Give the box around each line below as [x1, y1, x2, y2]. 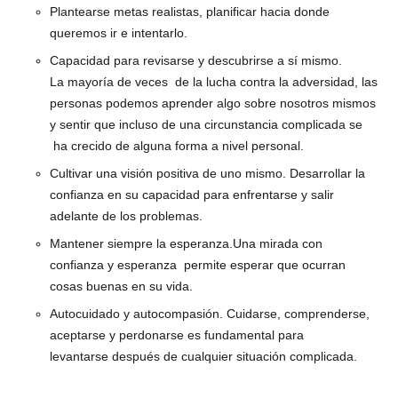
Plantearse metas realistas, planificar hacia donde [50, 4, 330, 19]
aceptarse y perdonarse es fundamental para [50, 327, 304, 342]
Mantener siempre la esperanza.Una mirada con [50, 235, 322, 251]
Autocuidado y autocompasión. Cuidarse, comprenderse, [50, 306, 370, 321]
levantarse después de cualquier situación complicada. [50, 348, 361, 363]
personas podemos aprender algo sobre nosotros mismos [50, 95, 376, 110]
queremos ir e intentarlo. [50, 25, 187, 40]
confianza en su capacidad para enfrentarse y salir [50, 187, 334, 202]
